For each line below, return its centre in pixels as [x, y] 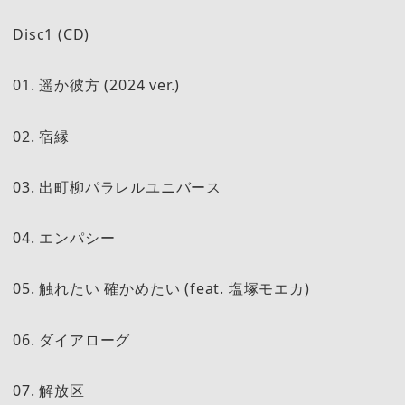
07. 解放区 [49, 391]
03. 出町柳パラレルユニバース [117, 187]
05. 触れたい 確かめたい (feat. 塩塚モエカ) [161, 289]
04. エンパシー [64, 238]
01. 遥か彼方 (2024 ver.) [97, 85]
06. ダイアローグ [72, 339]
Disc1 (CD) [52, 34]
